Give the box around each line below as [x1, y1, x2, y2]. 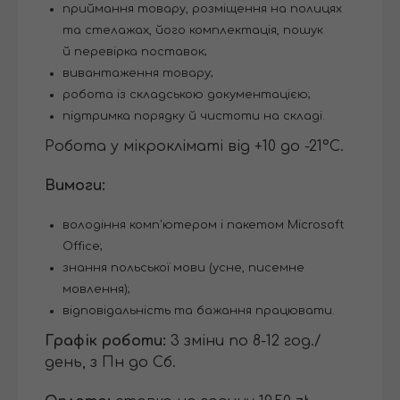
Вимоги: [45, 178, 105, 195]
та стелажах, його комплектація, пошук [62, 24, 323, 37]
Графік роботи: [45, 333, 166, 350]
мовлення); [62, 283, 130, 296]
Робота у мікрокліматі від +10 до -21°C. [45, 138, 344, 155]
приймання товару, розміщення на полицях [62, 3, 342, 16]
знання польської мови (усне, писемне [62, 262, 304, 275]
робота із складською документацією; [62, 88, 311, 102]
